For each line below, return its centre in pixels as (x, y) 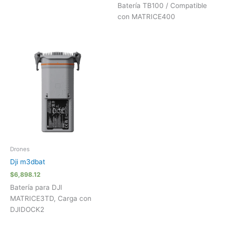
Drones (20, 149)
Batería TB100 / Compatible (162, 6)
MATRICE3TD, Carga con (51, 198)
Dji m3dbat (28, 161)
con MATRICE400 (146, 17)
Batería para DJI (36, 187)
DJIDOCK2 (27, 209)
